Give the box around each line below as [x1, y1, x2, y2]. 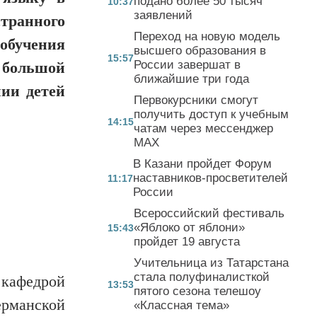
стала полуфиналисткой [134, 270, 270, 284]
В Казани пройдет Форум [133, 156, 272, 171]
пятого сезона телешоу [134, 284, 261, 298]
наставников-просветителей [133, 171, 288, 185]
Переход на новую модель [134, 29, 280, 43]
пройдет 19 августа [134, 234, 240, 248]
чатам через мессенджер [134, 121, 273, 135]
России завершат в [134, 57, 241, 71]
